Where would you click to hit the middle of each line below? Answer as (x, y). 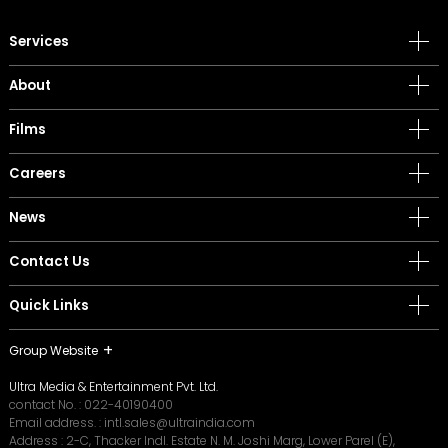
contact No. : (46, 404)
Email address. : (56, 422)
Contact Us (49, 261)
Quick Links (49, 305)
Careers (37, 173)
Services (39, 41)
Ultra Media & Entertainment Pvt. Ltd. (113, 386)
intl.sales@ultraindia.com (179, 422)
